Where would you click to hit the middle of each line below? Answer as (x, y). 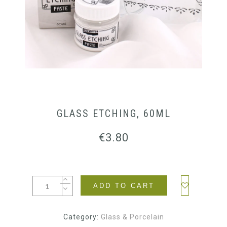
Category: (82, 217)
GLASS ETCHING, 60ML (113, 113)
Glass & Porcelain (132, 217)
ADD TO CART (124, 185)
